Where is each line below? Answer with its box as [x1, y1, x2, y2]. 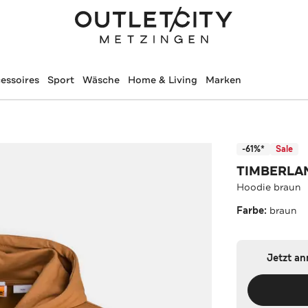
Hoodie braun [236, 180, 302, 193]
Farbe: [236, 203, 270, 217]
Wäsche [82, 74, 120, 86]
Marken [205, 74, 241, 86]
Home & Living [127, 74, 197, 86]
